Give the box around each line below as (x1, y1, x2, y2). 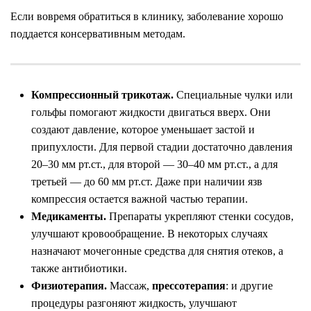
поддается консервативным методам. (10, 28, 185, 40)
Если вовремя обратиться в (10, 10, 142, 22)
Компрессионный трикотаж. (31, 89, 174, 101)
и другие (228, 280, 273, 292)
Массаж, (107, 280, 152, 292)
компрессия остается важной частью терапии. (31, 193, 248, 205)
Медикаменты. (31, 210, 106, 222)
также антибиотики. (31, 262, 127, 274)
